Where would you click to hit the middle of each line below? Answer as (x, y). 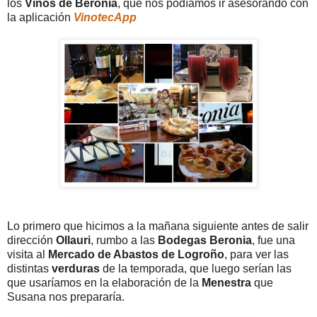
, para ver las (257, 254)
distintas (29, 268)
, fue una (273, 240)
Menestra (226, 282)
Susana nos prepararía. (66, 296)
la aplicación (40, 17)
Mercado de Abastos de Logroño (136, 254)
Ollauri (73, 240)
